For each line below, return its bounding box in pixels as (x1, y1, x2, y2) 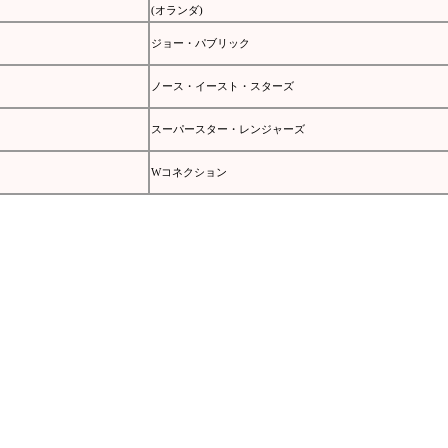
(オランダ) (150, 3, 203, 16)
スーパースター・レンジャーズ (150, 122, 305, 135)
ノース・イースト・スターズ (150, 79, 294, 92)
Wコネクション (150, 165, 227, 178)
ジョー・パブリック (150, 36, 250, 49)
